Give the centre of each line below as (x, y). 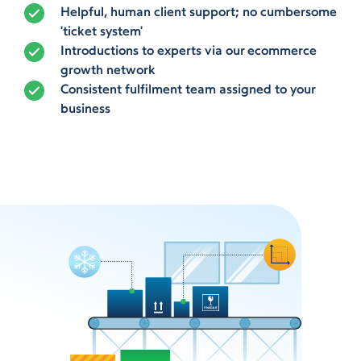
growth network (108, 71)
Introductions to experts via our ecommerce (189, 52)
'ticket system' (102, 32)
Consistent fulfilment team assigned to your (188, 90)
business (85, 110)
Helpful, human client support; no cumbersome (199, 13)
